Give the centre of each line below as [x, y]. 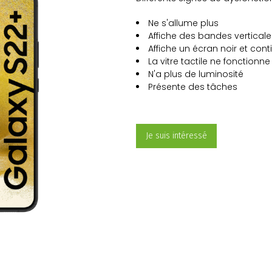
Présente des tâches [193, 87]
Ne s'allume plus [183, 23]
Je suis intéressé [176, 136]
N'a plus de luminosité [196, 74]
